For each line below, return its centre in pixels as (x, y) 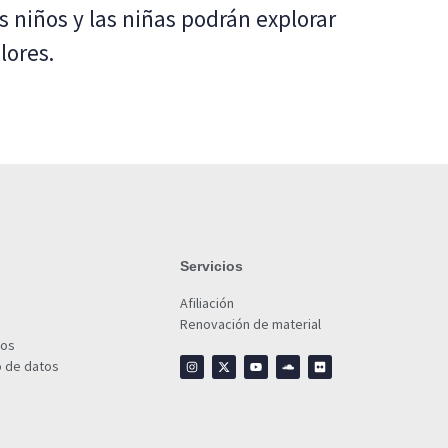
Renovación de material (251, 324)
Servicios (212, 266)
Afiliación (207, 303)
